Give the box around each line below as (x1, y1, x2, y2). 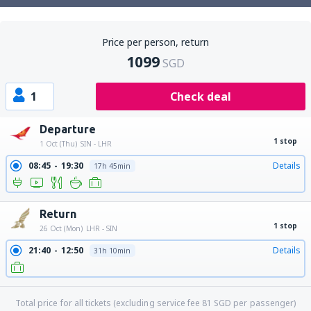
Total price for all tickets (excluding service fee (15, 297, 203, 309)
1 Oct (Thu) (40, 139, 77, 149)
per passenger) (231, 297, 296, 309)
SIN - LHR (81, 139, 112, 149)
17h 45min (93, 161, 131, 171)
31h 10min (93, 246, 131, 255)
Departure (40, 123, 96, 135)
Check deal (169, 89, 231, 104)
